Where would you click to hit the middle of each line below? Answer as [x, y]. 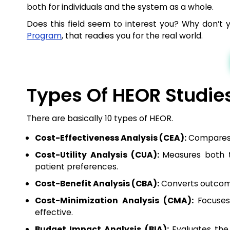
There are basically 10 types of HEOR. [101, 118]
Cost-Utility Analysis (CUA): [99, 155]
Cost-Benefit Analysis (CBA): [97, 184]
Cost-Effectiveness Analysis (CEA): [111, 138]
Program [44, 36]
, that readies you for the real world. [132, 36]
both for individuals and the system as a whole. [120, 7]
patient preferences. [76, 167]
